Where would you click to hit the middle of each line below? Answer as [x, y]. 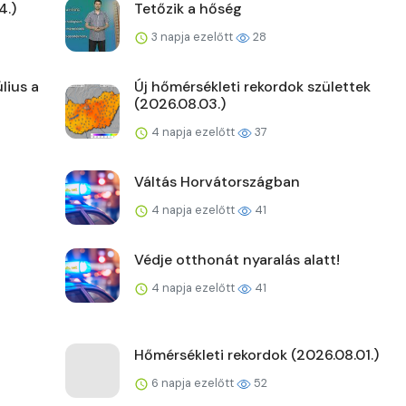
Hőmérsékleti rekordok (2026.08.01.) [256, 355]
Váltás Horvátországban [217, 182]
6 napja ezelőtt [193, 383]
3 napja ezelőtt [192, 37]
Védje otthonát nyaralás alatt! [237, 260]
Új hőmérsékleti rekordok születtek [252, 87]
